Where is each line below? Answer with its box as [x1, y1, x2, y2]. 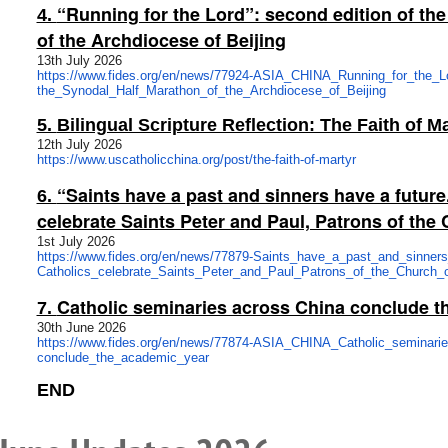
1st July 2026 [36, 234, 115, 249]
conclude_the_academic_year [36, 350, 209, 365]
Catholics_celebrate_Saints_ [36, 264, 202, 279]
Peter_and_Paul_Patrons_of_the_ [201, 264, 396, 279]
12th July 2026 [36, 137, 122, 152]
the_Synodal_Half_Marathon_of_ [36, 83, 225, 98]
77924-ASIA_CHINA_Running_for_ [213, 68, 414, 83]
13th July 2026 [36, 53, 122, 68]
